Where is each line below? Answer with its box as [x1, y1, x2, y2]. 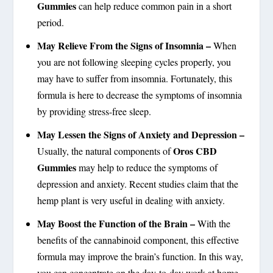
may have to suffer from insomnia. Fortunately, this [37, 71, 232, 85]
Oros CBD [172, 143, 217, 158]
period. [37, 15, 64, 29]
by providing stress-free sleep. [37, 104, 151, 118]
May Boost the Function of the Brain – [37, 216, 195, 231]
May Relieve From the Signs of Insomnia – [37, 38, 211, 52]
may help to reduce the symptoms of [76, 160, 218, 174]
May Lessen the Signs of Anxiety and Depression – [37, 127, 244, 141]
